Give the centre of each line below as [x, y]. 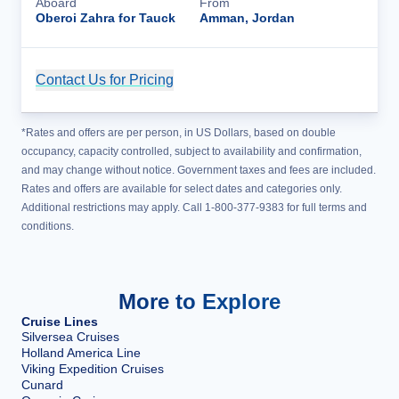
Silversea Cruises [70, 337]
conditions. [48, 226]
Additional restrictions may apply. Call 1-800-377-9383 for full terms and [194, 208]
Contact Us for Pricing [105, 80]
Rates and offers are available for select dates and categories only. [182, 189]
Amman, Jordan [247, 18]
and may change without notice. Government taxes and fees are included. [199, 170]
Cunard [42, 385]
